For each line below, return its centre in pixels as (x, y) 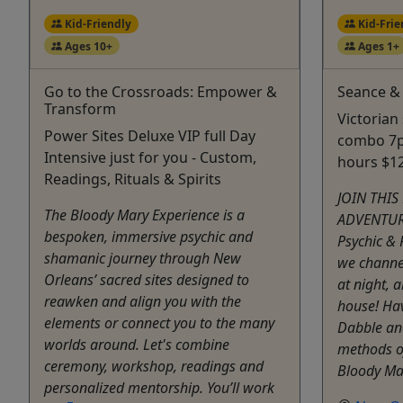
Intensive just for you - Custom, (150, 158)
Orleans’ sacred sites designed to (147, 280)
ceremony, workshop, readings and (154, 367)
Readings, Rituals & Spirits (133, 179)
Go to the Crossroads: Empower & (161, 92)
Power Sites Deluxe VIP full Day (150, 136)
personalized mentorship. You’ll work (159, 388)
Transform (80, 109)
